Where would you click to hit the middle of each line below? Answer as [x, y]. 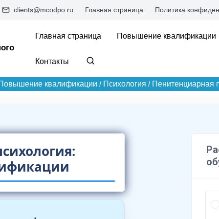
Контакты [52, 61]
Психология [124, 84]
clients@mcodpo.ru [43, 10]
